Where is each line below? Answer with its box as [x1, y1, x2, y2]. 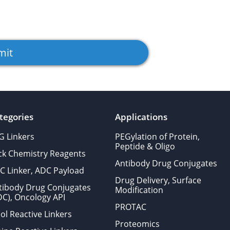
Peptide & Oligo [114, 141, 175, 152]
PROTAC [114, 201, 146, 213]
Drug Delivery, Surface [114, 175, 201, 186]
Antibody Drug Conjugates [114, 158, 217, 169]
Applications [114, 111, 167, 123]
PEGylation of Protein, [114, 131, 200, 142]
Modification [114, 184, 163, 196]
